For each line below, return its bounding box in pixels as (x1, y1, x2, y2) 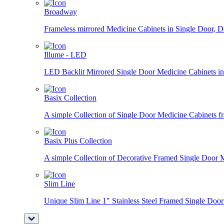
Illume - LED (44, 50, 86, 59)
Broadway (44, 7, 77, 16)
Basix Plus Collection (44, 136, 112, 145)
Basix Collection (44, 93, 96, 102)
